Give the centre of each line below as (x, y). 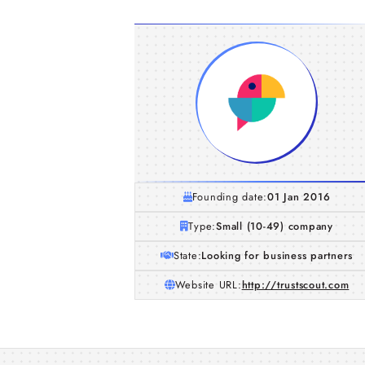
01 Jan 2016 (299, 197)
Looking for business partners (277, 255)
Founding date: (230, 197)
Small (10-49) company (275, 226)
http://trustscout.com (295, 285)
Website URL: (208, 285)
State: (187, 255)
